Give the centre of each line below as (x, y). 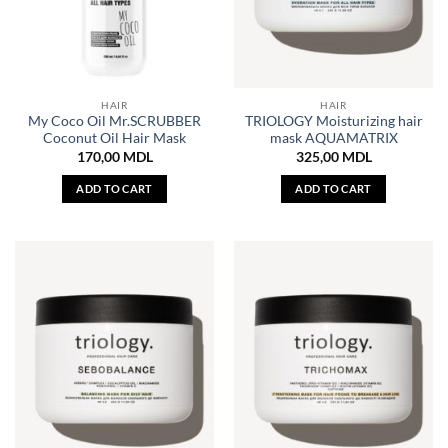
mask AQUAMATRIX (333, 138)
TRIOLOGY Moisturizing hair (333, 121)
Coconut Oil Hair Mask (114, 138)
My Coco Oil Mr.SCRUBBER (114, 121)
